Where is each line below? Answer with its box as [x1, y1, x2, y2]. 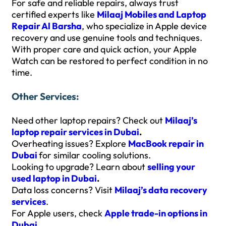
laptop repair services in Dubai [12, 126, 139, 138]
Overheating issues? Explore [12, 137, 128, 149]
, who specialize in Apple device [82, 20, 207, 32]
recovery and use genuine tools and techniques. [12, 31, 202, 43]
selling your [147, 160, 195, 173]
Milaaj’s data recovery [115, 184, 207, 196]
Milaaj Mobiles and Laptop [97, 8, 206, 20]
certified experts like [12, 8, 97, 20]
